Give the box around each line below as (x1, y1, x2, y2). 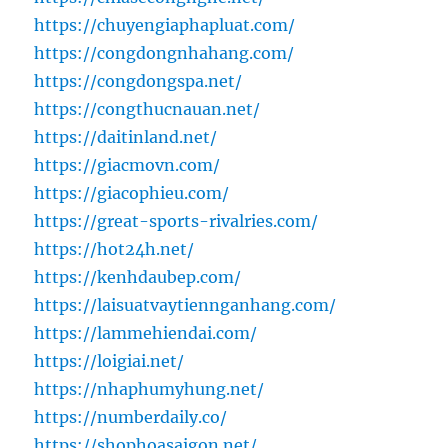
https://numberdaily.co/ (34, 407, 228, 428)
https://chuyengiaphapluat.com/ (34, 15, 296, 36)
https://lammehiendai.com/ (34, 323, 258, 344)
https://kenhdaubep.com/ (34, 267, 242, 288)
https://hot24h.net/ (34, 239, 195, 260)
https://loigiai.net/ (34, 351, 185, 372)
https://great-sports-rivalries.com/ (34, 211, 319, 232)
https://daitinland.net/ (34, 127, 218, 148)
